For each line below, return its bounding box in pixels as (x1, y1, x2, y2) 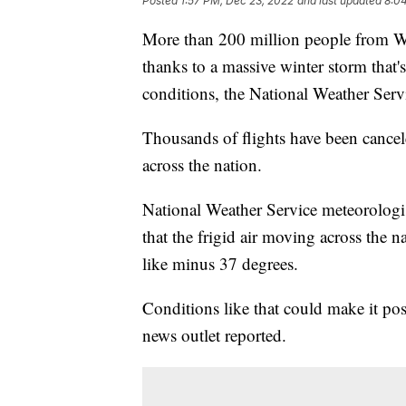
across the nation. (142, 152, 262, 176)
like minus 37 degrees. (142, 251, 298, 275)
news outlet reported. (142, 323, 286, 346)
